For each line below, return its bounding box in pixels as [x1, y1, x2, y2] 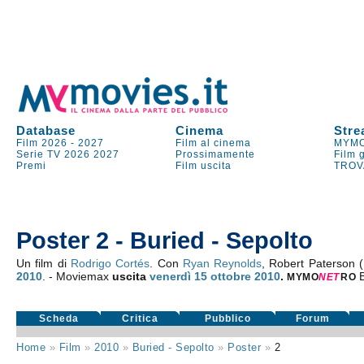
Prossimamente [175, 149, 256, 160]
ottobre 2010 [210, 270, 281, 283]
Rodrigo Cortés [71, 257, 150, 270]
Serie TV [16, 149, 62, 160]
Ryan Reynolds [182, 257, 262, 270]
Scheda [38, 313, 79, 324]
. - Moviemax [42, 270, 113, 283]
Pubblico [204, 313, 251, 324]
